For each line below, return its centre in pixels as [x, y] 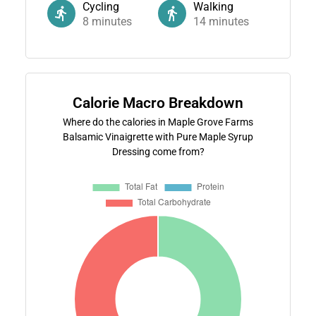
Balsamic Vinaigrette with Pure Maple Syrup [158, 136]
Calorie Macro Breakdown [158, 103]
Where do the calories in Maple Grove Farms [158, 122]
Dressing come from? [158, 151]
